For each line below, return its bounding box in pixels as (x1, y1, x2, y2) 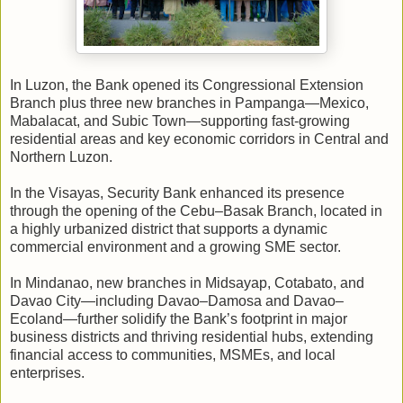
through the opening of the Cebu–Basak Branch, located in (10, 202, 382, 219)
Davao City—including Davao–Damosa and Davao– (10, 292, 344, 309)
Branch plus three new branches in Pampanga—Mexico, (10, 94, 369, 111)
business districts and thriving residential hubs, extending (10, 328, 373, 345)
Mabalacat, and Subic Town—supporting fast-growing (10, 112, 350, 129)
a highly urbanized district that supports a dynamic (10, 220, 327, 237)
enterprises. (10, 364, 85, 381)
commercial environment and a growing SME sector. (10, 238, 341, 255)
